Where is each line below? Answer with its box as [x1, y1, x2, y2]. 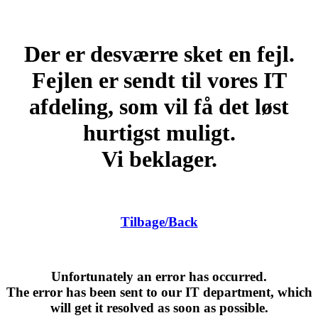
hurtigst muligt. [82, 120, 236, 146]
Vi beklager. [101, 146, 217, 172]
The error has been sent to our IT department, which [6, 285, 312, 300]
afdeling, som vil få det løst [29, 94, 289, 120]
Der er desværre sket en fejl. [23, 41, 295, 67]
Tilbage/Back [120, 214, 198, 229]
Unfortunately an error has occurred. [51, 269, 267, 285]
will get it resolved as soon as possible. [50, 300, 268, 316]
